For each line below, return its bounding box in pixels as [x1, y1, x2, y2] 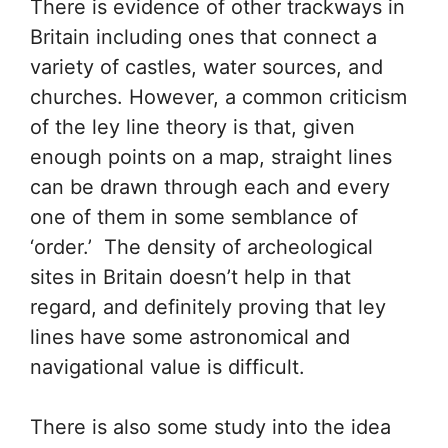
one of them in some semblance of [30, 204, 358, 229]
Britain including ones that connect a [30, 24, 377, 49]
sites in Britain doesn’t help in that [30, 264, 351, 289]
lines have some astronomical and [30, 324, 350, 349]
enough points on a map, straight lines [30, 144, 392, 169]
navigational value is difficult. [30, 354, 305, 379]
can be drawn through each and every [30, 174, 390, 199]
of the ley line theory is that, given [30, 114, 355, 139]
